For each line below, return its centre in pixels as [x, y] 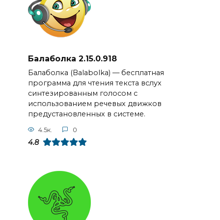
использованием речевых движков [95, 104]
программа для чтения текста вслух [95, 83]
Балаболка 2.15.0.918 [72, 58]
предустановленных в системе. [86, 114]
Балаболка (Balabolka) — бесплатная [96, 73]
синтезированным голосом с [82, 94]
